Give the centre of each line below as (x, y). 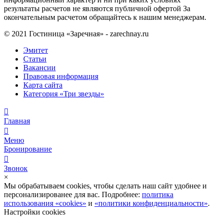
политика (158, 194)
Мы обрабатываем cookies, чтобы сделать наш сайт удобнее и (105, 186)
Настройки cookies (35, 212)
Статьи (35, 59)
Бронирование (28, 149)
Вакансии (39, 68)
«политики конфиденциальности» (151, 203)
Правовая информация (61, 76)
